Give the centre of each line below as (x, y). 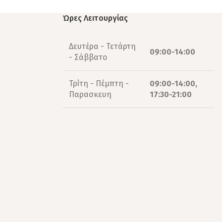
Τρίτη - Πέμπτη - (99, 83)
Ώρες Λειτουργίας (95, 18)
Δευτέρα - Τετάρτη (102, 46)
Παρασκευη (90, 94)
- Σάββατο (88, 57)
